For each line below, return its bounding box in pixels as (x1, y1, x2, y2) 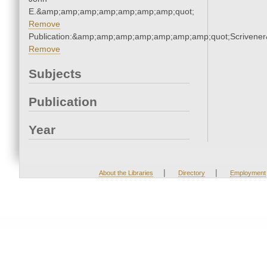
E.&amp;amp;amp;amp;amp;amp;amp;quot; (29, 7, 194, 17)
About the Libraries (98, 169, 153, 177)
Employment (229, 169, 266, 177)
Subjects (29, 67, 82, 81)
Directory (178, 169, 205, 177)
